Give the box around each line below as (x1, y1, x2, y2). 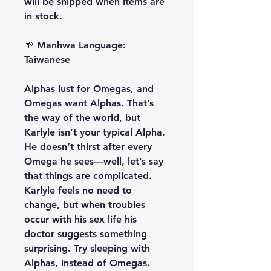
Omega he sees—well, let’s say (24, 155, 163, 167)
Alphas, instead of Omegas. (24, 257, 150, 269)
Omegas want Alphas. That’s (24, 97, 154, 109)
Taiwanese (24, 54, 70, 65)
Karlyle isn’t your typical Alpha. (24, 126, 165, 138)
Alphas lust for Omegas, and (24, 83, 154, 94)
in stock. (24, 10, 62, 22)
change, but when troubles (24, 199, 145, 211)
